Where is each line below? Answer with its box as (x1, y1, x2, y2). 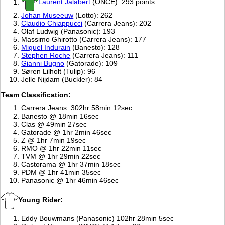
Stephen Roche (21, 51, 71, 60)
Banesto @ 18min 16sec (21, 112, 99, 121)
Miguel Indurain (21, 43, 71, 52)
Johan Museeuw (21, 11, 74, 20)
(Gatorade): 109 (64, 59, 118, 68)
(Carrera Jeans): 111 (70, 51, 139, 60)
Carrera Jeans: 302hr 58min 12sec (21, 104, 133, 113)
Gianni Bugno (21, 59, 65, 68)
